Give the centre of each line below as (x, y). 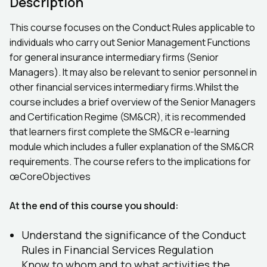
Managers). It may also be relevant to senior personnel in (133, 72)
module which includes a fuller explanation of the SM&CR (132, 147)
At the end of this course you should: (94, 206)
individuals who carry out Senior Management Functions (130, 42)
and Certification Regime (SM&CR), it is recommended (128, 117)
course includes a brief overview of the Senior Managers (133, 102)
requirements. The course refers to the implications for (130, 162)
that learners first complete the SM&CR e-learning (119, 132)
